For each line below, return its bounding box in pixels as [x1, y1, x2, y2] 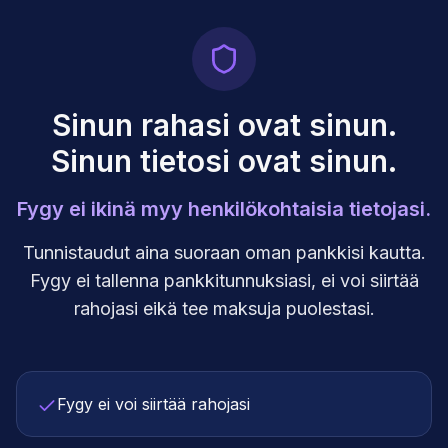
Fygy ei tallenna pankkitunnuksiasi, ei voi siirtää [29, 270, 419, 292]
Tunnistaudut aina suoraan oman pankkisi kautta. [22, 242, 426, 264]
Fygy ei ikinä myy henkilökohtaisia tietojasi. [17, 197, 431, 222]
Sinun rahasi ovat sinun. [51, 107, 397, 144]
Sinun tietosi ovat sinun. [51, 143, 397, 180]
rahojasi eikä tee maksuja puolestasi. [73, 298, 375, 320]
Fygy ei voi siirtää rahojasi [57, 394, 250, 415]
